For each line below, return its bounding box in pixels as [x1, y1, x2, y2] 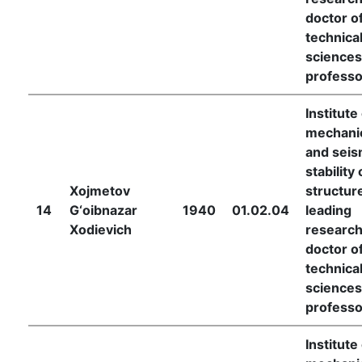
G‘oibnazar [69, 201, 137, 218]
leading [305, 201, 351, 218]
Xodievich [69, 221, 132, 238]
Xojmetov [69, 182, 130, 199]
